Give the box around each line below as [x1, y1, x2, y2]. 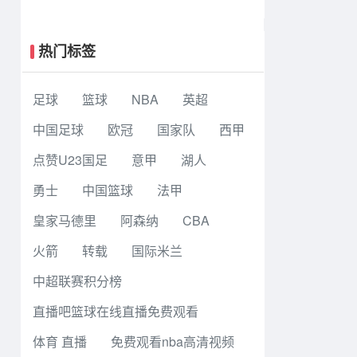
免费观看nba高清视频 [111, 332, 234, 351]
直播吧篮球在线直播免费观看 [33, 302, 198, 320]
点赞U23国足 [33, 151, 108, 169]
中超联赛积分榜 [33, 272, 122, 290]
